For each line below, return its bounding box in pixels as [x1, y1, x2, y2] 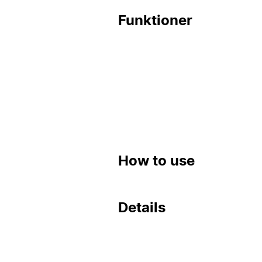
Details [118, 199, 166, 216]
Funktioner [118, 12, 192, 29]
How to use [118, 152, 195, 170]
